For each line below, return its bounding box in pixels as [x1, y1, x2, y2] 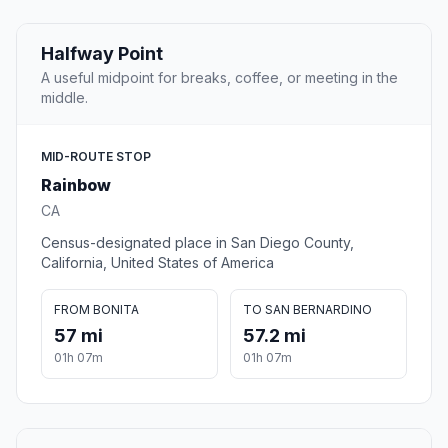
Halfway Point [41, 43, 163, 65]
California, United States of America [41, 254, 274, 272]
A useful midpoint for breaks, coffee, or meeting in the [41, 69, 398, 87]
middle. [41, 89, 88, 107]
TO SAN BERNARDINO [243, 302, 372, 318]
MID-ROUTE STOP [41, 149, 151, 165]
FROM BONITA [54, 302, 139, 318]
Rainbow [41, 175, 111, 196]
